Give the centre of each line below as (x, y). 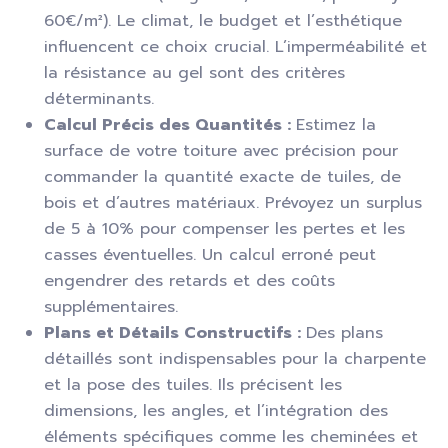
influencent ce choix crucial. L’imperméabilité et (235, 47)
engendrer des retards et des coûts (189, 281)
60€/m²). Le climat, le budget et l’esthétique (223, 21)
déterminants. (99, 99)
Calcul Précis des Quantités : (170, 125)
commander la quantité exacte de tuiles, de (222, 177)
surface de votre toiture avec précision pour (221, 151)
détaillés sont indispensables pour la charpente (235, 359)
